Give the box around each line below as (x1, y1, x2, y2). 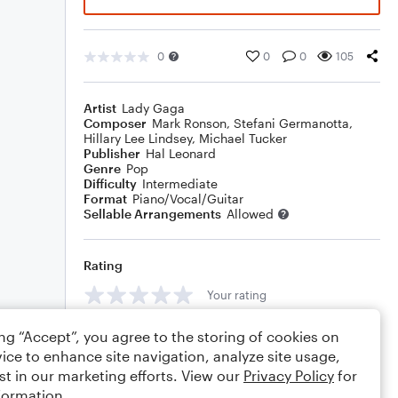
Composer (84, 115, 147, 131)
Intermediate (142, 176, 218, 191)
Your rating (207, 287, 267, 302)
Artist (84, 100, 116, 115)
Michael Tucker (199, 131, 287, 146)
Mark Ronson (152, 115, 227, 131)
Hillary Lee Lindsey (84, 131, 192, 146)
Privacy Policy (243, 367, 334, 384)
